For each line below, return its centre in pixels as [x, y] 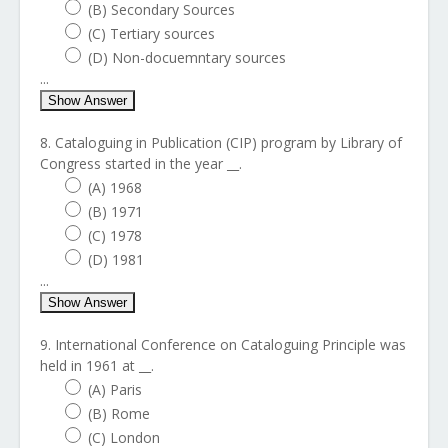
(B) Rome [119, 413]
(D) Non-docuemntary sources [187, 57]
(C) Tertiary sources [151, 33]
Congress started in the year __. [141, 163]
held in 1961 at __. [97, 365]
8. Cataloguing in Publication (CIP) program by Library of [221, 142]
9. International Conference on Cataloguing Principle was [223, 344]
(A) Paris [115, 389]
